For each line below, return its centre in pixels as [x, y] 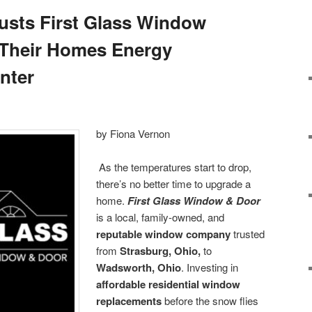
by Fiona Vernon [133, 133]
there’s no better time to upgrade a [174, 183]
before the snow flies [210, 300]
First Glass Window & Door [194, 200]
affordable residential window [169, 284]
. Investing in [210, 267]
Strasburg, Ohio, [162, 250]
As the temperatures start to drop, [175, 166]
